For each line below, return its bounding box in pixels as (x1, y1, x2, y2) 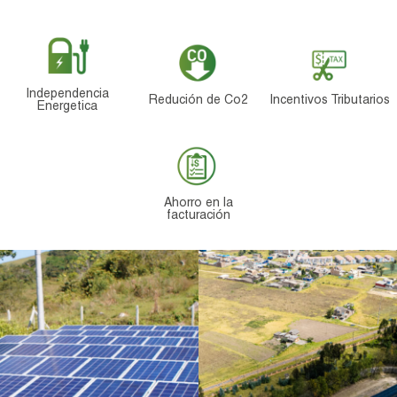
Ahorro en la (163, 198, 233, 210)
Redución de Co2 (148, 95, 248, 107)
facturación (166, 210, 230, 222)
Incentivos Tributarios (269, 95, 390, 107)
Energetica (37, 101, 98, 113)
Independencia (26, 89, 110, 101)
